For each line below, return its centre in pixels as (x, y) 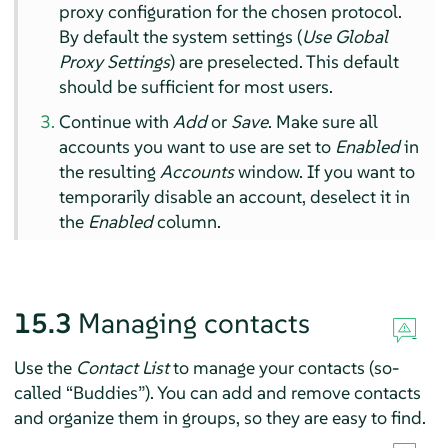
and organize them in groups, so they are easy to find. (219, 417)
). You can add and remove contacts (282, 392)
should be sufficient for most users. (196, 86)
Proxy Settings (115, 61)
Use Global (345, 36)
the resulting (110, 171)
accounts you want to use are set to (197, 146)
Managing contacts (193, 323)
